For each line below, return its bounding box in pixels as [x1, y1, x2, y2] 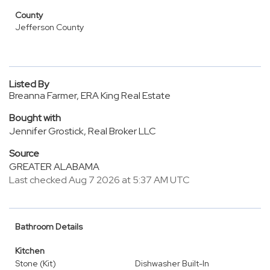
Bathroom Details [15, 221, 83, 232]
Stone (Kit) [15, 258, 56, 269]
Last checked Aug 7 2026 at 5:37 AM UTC [9, 174, 190, 186]
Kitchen [15, 245, 45, 256]
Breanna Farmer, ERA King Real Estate [9, 89, 171, 102]
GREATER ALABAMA [9, 160, 99, 173]
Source [9, 147, 39, 160]
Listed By [9, 78, 49, 90]
